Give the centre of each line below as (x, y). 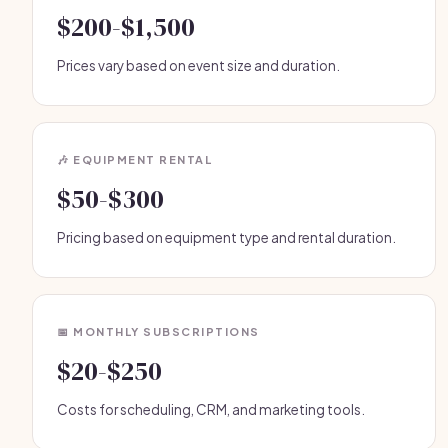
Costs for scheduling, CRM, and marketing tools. (211, 409)
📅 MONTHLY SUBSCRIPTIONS (158, 331)
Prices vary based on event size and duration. (198, 65)
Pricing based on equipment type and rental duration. (226, 237)
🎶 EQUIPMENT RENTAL (134, 159)
